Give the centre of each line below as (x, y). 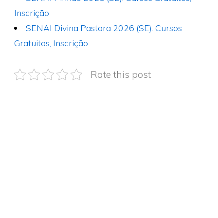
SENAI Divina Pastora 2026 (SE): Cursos (104, 28)
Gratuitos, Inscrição (51, 43)
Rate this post (120, 75)
